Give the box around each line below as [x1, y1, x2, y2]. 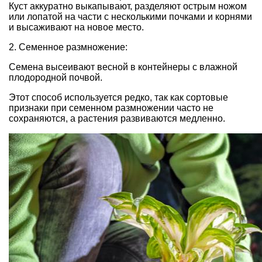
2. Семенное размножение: [9, 42, 127, 52]
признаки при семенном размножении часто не [9, 102, 213, 113]
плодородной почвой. [9, 72, 102, 82]
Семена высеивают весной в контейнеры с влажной [9, 61, 237, 72]
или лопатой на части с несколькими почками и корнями [9, 11, 252, 22]
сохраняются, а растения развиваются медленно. [9, 113, 225, 123]
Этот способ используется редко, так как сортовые [9, 92, 228, 102]
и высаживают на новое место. [9, 22, 144, 32]
